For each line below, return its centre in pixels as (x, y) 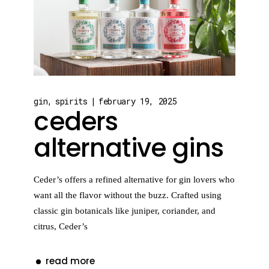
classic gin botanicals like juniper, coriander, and (125, 211)
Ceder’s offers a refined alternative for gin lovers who (134, 180)
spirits (71, 101)
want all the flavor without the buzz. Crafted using (128, 195)
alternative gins (128, 148)
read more (71, 261)
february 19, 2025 (138, 101)
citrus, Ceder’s (61, 227)
